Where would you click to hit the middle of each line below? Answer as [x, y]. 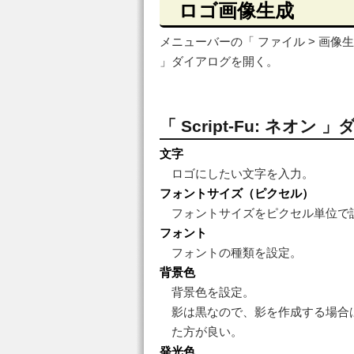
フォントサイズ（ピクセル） [237, 193]
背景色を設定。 [213, 292]
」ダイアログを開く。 [219, 61]
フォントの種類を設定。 [237, 252]
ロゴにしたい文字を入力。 [243, 173]
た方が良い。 [207, 331]
